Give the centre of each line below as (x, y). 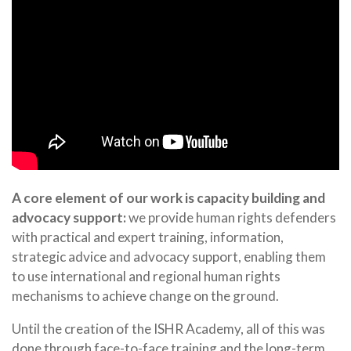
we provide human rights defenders (231, 218)
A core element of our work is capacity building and (168, 198)
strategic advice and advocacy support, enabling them (169, 257)
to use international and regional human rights (146, 277)
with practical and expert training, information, (148, 237)
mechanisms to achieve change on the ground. (145, 296)
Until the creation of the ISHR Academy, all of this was (168, 329)
